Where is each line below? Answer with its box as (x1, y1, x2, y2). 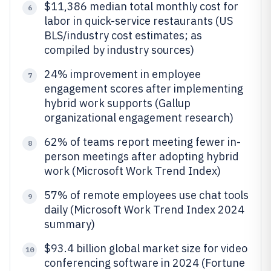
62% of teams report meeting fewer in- (44, 135, 241, 149)
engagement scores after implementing (44, 82, 243, 96)
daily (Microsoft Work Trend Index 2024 (44, 203, 244, 217)
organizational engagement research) (44, 111, 233, 125)
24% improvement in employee (44, 67, 201, 81)
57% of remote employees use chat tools (44, 188, 249, 202)
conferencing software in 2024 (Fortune (44, 256, 245, 270)
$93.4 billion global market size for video (44, 241, 247, 255)
